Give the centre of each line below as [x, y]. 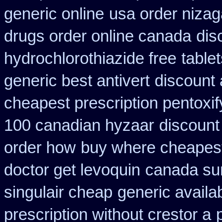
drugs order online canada [98, 36]
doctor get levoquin [72, 170]
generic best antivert [77, 81]
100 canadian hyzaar [79, 125]
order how [40, 148]
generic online [54, 14]
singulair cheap [58, 192]
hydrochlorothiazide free [90, 58]
